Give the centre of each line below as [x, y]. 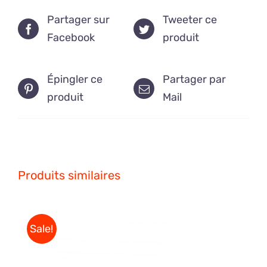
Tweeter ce [190, 20]
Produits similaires [69, 176]
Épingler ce [75, 80]
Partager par [194, 80]
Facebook [71, 38]
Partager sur [78, 20]
